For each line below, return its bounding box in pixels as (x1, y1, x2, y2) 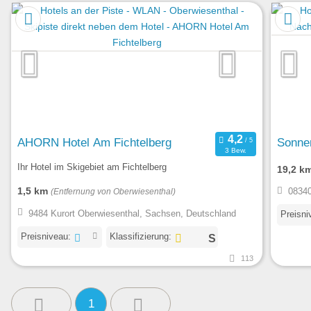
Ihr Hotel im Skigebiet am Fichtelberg (17, 162, 167, 173)
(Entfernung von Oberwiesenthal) (51, 187, 176, 196)
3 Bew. (224, 146, 246, 155)
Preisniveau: (21, 230, 71, 242)
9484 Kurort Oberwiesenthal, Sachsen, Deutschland (28, 208, 236, 219)
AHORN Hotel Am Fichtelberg (17, 135, 171, 149)
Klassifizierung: (110, 230, 172, 242)
